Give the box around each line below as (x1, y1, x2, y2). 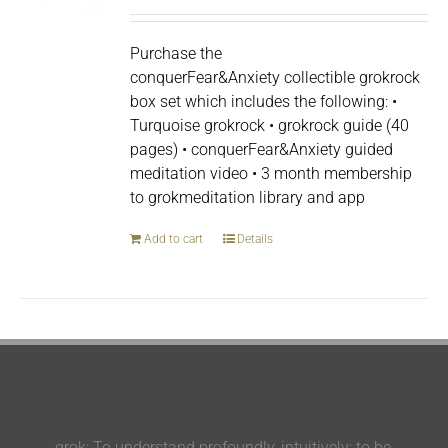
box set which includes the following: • (130, 92, 398, 111)
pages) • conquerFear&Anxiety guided (130, 140, 394, 159)
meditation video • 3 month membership (130, 164, 413, 183)
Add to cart (144, 232, 204, 246)
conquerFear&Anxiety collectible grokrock (130, 68, 421, 87)
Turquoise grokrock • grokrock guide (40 (130, 116, 410, 135)
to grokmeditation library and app (130, 188, 366, 207)
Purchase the (130, 44, 223, 63)
